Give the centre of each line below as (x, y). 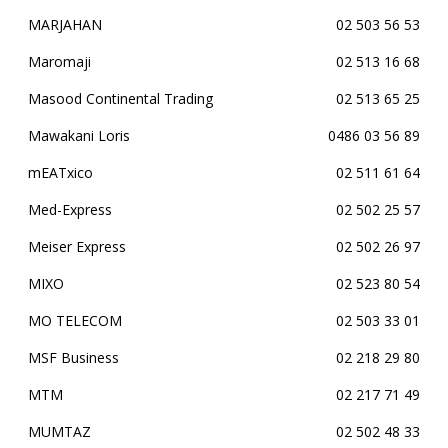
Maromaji (59, 61)
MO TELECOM (75, 320)
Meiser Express (77, 246)
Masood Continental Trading (120, 98)
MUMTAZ (59, 431)
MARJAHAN (65, 24)
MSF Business (73, 357)
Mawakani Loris (79, 135)
